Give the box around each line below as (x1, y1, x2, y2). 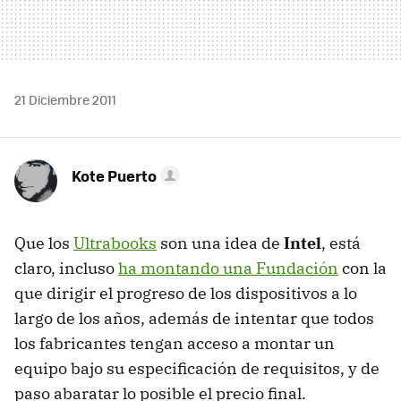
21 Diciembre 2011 (14, 90, 116, 108)
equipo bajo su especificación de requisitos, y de (14, 357, 380, 379)
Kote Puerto (72, 164, 157, 186)
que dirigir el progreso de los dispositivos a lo (14, 282, 357, 303)
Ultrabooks (73, 232, 157, 253)
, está (321, 232, 361, 253)
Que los (14, 232, 73, 253)
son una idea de (157, 232, 284, 253)
